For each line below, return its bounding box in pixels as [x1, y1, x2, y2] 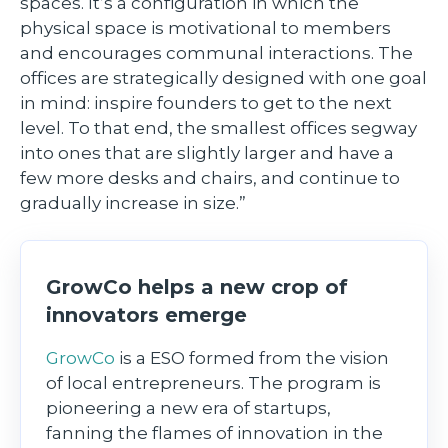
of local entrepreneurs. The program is [46, 372, 381, 393]
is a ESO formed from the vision [115, 347, 389, 368]
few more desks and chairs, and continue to [20, 168, 400, 189]
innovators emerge [46, 302, 247, 327]
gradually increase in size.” [20, 193, 246, 214]
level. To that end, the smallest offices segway [20, 118, 417, 139]
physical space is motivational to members [20, 18, 391, 39]
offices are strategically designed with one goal [20, 68, 427, 89]
